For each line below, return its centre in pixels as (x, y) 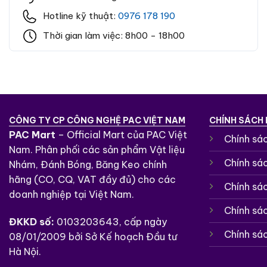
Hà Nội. (25, 251)
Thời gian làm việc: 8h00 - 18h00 (114, 35)
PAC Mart (32, 134)
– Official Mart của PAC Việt (121, 134)
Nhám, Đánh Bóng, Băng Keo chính (88, 164)
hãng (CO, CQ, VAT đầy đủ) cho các (92, 179)
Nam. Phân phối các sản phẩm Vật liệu (97, 149)
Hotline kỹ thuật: (80, 15)
